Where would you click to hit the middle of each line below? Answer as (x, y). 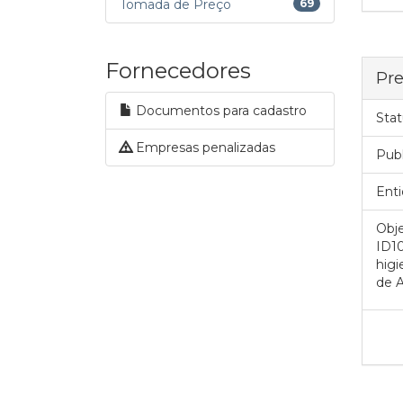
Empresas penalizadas (204, 148)
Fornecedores (178, 71)
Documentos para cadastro (219, 111)
